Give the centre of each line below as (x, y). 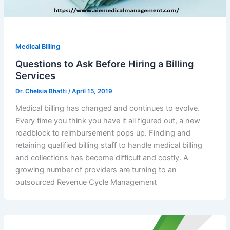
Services (35, 76)
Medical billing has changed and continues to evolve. (107, 109)
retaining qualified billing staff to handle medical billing (109, 146)
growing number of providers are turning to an (96, 170)
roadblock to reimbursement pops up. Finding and (103, 133)
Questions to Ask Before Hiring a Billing (104, 64)
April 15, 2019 (92, 92)
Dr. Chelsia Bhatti (42, 92)
